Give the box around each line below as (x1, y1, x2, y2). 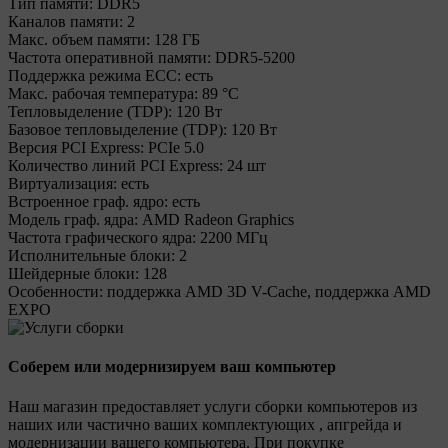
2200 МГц (200, 229, 268, 246)
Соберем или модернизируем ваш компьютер (8, 358, 336, 376)
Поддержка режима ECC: (8, 67, 181, 84)
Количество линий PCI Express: (8, 157, 223, 174)
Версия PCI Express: (8, 139, 144, 156)
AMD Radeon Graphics (142, 211, 294, 228)
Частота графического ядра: (8, 229, 196, 246)
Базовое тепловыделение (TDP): (8, 121, 227, 138)
